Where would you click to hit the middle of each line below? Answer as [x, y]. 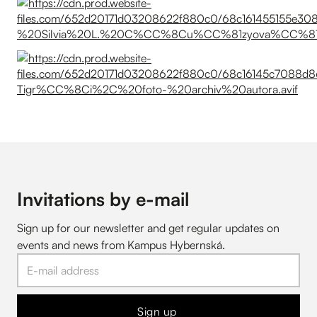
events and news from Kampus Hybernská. [121, 244]
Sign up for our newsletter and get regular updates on [148, 227]
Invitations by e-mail [103, 198]
